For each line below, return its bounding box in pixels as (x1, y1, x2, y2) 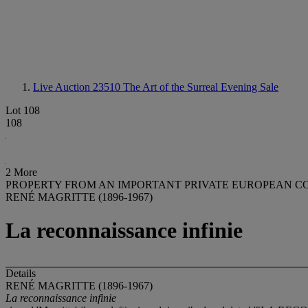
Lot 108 (5, 104, 40, 116)
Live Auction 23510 (33, 81, 123, 93)
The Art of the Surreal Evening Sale (123, 81, 278, 93)
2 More (5, 166, 37, 178)
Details (5, 267, 36, 279)
